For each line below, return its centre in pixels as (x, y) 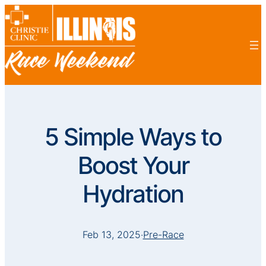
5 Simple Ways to (133, 137)
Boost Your (133, 166)
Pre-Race (163, 235)
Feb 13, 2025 (111, 235)
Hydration (133, 194)
